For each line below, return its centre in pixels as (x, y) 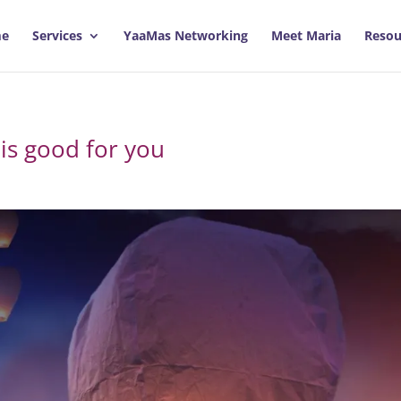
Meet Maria (306, 35)
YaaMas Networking (185, 35)
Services (57, 35)
